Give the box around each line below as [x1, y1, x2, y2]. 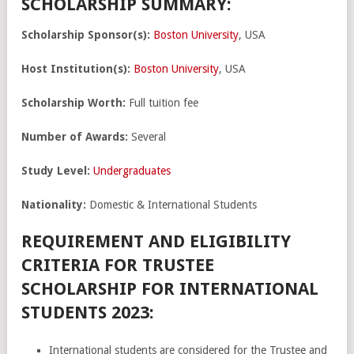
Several [128, 130, 166, 143]
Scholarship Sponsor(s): [21, 28, 150, 41]
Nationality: [21, 198, 86, 211]
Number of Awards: [21, 130, 128, 143]
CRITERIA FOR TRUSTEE [21, 254, 214, 275]
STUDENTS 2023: [21, 302, 154, 322]
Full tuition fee [126, 96, 198, 109]
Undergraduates [93, 164, 171, 177]
